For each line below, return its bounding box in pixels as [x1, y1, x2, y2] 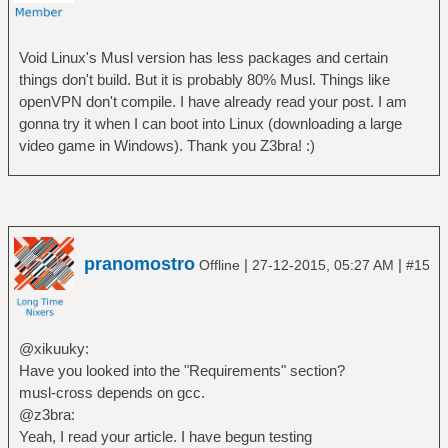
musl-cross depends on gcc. [18, 383, 205, 401]
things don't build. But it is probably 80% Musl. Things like [18, 71, 390, 88]
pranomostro [84, 253, 195, 274]
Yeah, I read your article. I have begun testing [18, 427, 312, 445]
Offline [195, 256, 244, 273]
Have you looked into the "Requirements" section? [18, 361, 345, 379]
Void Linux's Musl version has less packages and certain [18, 49, 388, 66]
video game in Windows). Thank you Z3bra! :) [18, 137, 315, 154]
